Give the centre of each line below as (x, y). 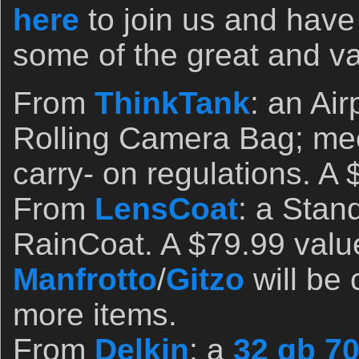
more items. (95, 315)
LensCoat (166, 209)
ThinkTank (172, 103)
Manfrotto (85, 279)
